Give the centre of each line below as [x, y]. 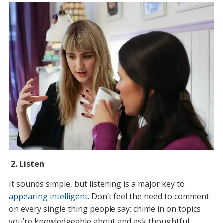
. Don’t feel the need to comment [148, 196]
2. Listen [26, 164]
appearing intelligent [48, 196]
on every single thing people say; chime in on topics [105, 208]
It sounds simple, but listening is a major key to [97, 183]
